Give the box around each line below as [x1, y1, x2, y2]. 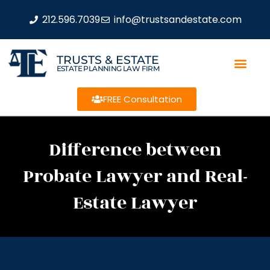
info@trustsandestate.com [113, 12, 242, 27]
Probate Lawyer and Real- [22, 163, 248, 190]
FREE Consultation [102, 93, 182, 105]
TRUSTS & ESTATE [56, 52, 159, 67]
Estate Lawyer [73, 189, 197, 217]
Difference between [48, 136, 222, 164]
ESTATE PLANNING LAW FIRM [56, 63, 160, 73]
